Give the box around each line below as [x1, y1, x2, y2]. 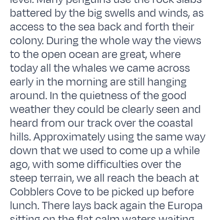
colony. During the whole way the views [10, 32, 202, 49]
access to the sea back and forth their [10, 19, 195, 35]
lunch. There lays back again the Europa [10, 197, 203, 214]
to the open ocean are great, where [10, 46, 181, 62]
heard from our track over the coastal [10, 115, 193, 131]
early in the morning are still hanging [10, 74, 187, 90]
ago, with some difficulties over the [10, 156, 182, 172]
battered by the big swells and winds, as [10, 5, 204, 21]
